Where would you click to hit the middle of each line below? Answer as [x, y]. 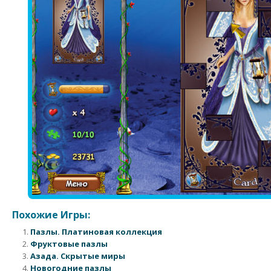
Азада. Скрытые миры [78, 256]
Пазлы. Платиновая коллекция [96, 232]
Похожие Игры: [51, 215]
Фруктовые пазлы [69, 244]
